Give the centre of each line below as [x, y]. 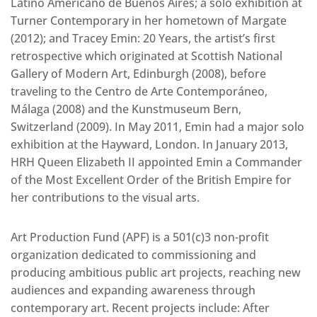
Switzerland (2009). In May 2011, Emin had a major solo [157, 127]
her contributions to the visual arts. [105, 198]
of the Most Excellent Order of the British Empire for [151, 180]
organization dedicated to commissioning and [133, 255]
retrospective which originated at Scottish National [146, 56]
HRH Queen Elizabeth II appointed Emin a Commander [156, 162]
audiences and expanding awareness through [133, 290]
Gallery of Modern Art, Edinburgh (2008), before [138, 74]
